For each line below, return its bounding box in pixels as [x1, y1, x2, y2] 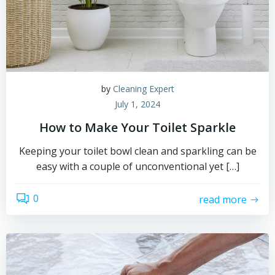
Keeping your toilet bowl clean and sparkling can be [18, 144, 257, 158]
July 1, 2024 [115, 98, 160, 110]
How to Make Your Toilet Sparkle [39, 119, 236, 136]
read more [199, 192, 247, 206]
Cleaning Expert [112, 83, 174, 95]
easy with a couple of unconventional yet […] [36, 160, 239, 173]
